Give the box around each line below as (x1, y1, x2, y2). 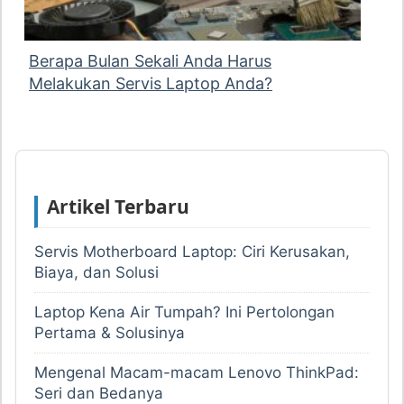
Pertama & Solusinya (34, 324, 185, 343)
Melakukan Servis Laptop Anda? (29, 74, 272, 94)
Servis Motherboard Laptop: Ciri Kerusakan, (34, 243, 350, 262)
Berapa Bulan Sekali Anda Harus (29, 51, 271, 71)
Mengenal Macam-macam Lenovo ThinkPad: (34, 363, 359, 382)
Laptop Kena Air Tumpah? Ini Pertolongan (34, 303, 335, 322)
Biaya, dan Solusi (34, 263, 159, 282)
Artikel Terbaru (47, 194, 189, 220)
